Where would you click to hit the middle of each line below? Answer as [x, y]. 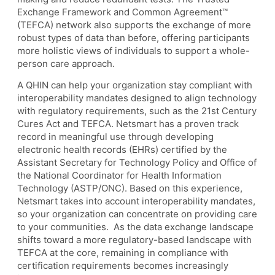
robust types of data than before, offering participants [134, 38]
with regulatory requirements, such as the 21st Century [137, 111]
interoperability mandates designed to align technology [137, 98]
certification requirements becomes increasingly [123, 266]
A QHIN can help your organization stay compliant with [135, 85]
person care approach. [66, 64]
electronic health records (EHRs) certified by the [122, 150]
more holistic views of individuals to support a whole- [134, 51]
